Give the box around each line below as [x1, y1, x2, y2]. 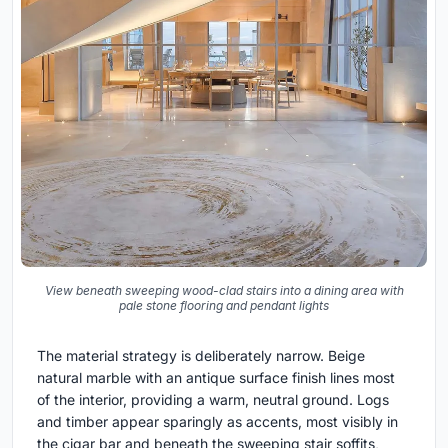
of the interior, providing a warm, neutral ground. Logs [37, 390, 389, 408]
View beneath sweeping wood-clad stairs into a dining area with [44, 282, 404, 298]
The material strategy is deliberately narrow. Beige [37, 346, 365, 364]
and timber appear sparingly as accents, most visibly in [37, 412, 398, 430]
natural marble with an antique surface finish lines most [37, 368, 395, 386]
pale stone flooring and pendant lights [119, 297, 329, 313]
